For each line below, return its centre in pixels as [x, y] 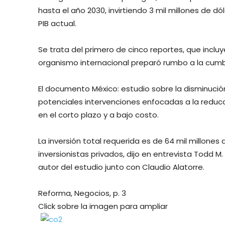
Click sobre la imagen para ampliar [103, 206]
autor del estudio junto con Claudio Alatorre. [121, 167]
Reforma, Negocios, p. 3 [82, 193]
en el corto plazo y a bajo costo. [98, 115]
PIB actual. [57, 24]
